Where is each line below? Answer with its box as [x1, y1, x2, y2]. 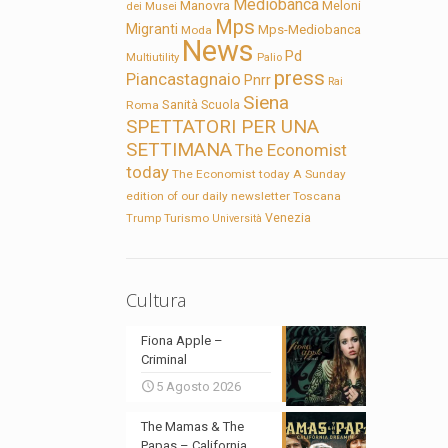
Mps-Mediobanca [258, 22, 362, 38]
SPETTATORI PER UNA [126, 115, 320, 139]
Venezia [265, 211, 312, 226]
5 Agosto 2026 [156, 379, 242, 395]
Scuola [201, 98, 241, 113]
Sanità [162, 97, 199, 113]
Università [212, 212, 263, 226]
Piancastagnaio [126, 69, 242, 90]
